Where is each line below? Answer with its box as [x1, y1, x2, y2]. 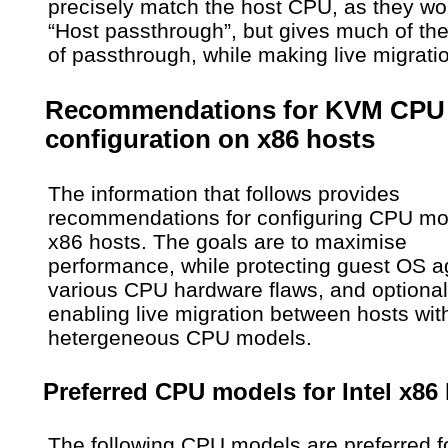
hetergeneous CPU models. [48, 326, 312, 350]
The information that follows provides [48, 182, 400, 206]
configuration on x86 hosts [44, 124, 375, 153]
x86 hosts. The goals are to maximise [48, 230, 407, 254]
